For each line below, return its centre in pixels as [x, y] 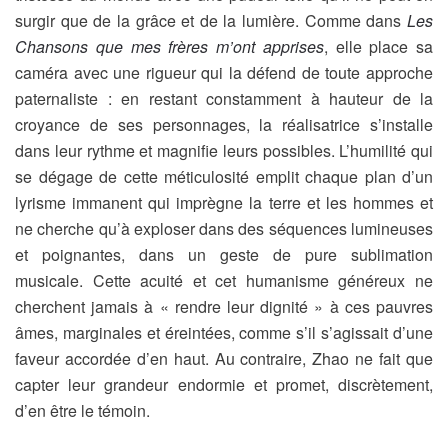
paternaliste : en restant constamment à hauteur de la [224, 98]
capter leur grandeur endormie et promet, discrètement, [224, 384]
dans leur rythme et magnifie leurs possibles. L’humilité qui [224, 150]
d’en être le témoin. [82, 410]
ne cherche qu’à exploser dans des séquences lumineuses [224, 228]
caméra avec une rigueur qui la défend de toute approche [224, 72]
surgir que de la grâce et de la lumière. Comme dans [211, 20]
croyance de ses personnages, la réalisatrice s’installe [224, 124]
